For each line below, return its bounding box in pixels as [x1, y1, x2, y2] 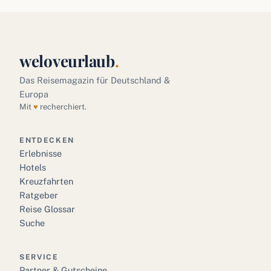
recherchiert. [38, 102, 87, 111]
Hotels [19, 162, 46, 172]
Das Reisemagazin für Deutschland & [19, 75, 170, 85]
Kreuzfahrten [19, 176, 73, 186]
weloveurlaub [19, 50, 115, 71]
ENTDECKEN [19, 136, 75, 145]
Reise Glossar [19, 204, 75, 214]
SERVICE [19, 253, 59, 261]
